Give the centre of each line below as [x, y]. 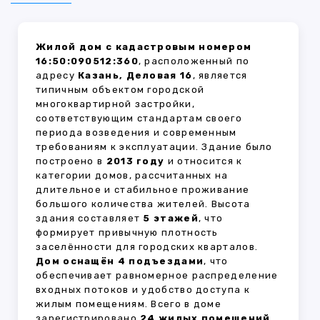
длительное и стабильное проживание [143, 190]
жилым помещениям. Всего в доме [129, 304]
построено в [71, 161]
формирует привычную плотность [127, 233]
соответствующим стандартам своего [139, 119]
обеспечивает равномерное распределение [157, 276]
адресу [57, 76]
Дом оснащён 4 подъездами [120, 261]
